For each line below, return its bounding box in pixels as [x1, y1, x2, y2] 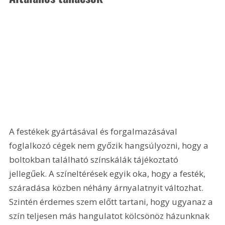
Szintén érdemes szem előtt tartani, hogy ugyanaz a [9, 195, 215, 207]
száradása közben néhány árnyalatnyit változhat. [9, 181, 206, 193]
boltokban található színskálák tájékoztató [9, 153, 181, 165]
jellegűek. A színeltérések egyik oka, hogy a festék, [9, 167, 208, 179]
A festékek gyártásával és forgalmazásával [9, 125, 180, 137]
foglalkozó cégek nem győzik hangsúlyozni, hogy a [9, 139, 211, 151]
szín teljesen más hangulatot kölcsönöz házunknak [9, 209, 212, 221]
